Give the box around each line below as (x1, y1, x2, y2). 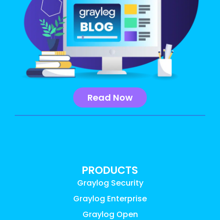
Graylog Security (77, 177, 143, 189)
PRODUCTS (82, 163, 138, 178)
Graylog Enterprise (73, 193, 147, 205)
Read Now (87, 91, 133, 104)
